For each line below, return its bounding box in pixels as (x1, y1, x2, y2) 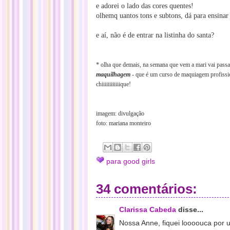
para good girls (106, 157, 155, 165)
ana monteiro (120, 120, 151, 127)
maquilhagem (96, 71, 130, 78)
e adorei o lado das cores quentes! (96, 2, 194, 10)
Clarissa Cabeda (119, 205, 176, 214)
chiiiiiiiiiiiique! (96, 81, 131, 88)
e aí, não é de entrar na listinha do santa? (96, 31, 214, 39)
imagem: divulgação (96, 110, 144, 117)
